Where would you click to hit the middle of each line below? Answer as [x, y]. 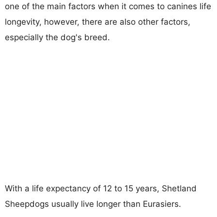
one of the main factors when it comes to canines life [108, 6]
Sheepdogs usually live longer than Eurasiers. [93, 204]
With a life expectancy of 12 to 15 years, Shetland [101, 188]
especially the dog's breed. [57, 37]
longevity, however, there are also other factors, [98, 22]
